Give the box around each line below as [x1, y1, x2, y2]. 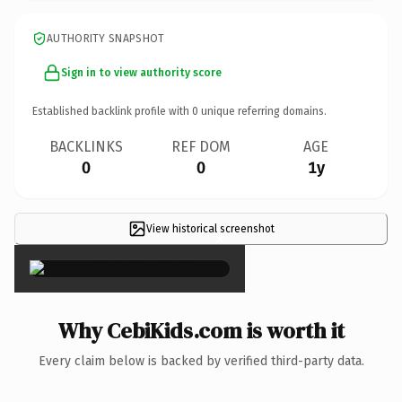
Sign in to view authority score [61, 66, 222, 79]
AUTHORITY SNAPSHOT [47, 31, 165, 45]
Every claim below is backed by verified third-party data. [38, 353, 364, 369]
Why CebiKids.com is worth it [57, 315, 345, 345]
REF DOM [171, 137, 231, 155]
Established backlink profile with [32, 104, 192, 118]
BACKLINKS [49, 137, 123, 155]
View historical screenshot [145, 222, 275, 235]
